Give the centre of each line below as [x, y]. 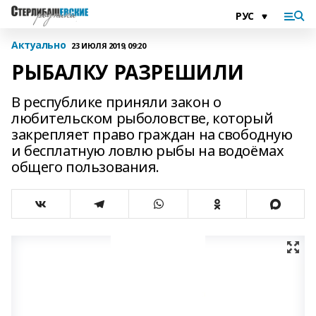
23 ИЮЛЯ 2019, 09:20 [109, 45]
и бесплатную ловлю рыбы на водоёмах [148, 151]
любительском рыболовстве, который [142, 118]
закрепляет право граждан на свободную [152, 134]
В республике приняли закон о [116, 102]
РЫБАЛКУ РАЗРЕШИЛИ [128, 72]
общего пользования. [86, 167]
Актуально [39, 45]
